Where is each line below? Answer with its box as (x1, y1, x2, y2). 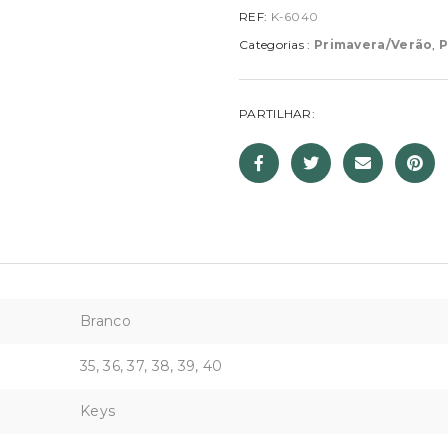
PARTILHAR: (239, 106, 315, 122)
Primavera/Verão (313, 37, 433, 53)
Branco (80, 312, 131, 331)
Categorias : (239, 37, 314, 53)
